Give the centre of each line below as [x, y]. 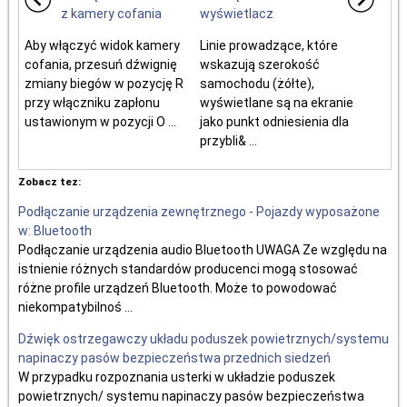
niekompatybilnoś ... [75, 307]
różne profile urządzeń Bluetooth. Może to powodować [178, 288]
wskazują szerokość [260, 64]
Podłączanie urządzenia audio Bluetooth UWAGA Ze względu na [203, 249]
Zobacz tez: [50, 181]
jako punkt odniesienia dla [275, 121]
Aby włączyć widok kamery [102, 45]
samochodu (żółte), [258, 83]
